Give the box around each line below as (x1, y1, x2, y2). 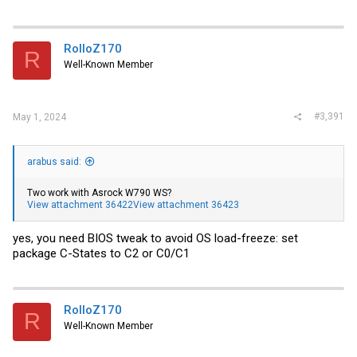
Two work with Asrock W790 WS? (27, 187, 171, 199)
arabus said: (27, 156, 81, 168)
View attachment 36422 (27, 199, 133, 211)
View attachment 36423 (133, 199, 239, 211)
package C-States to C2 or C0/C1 (13, 245, 190, 261)
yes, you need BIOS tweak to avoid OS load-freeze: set (13, 230, 298, 245)
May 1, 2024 (13, 112, 66, 123)
